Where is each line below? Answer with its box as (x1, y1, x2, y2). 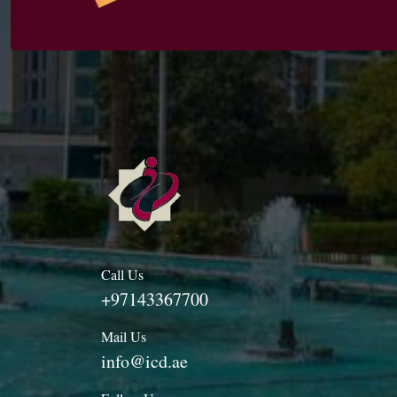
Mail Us (101, 327, 146, 346)
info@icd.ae (101, 349, 188, 373)
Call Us (101, 265, 144, 284)
